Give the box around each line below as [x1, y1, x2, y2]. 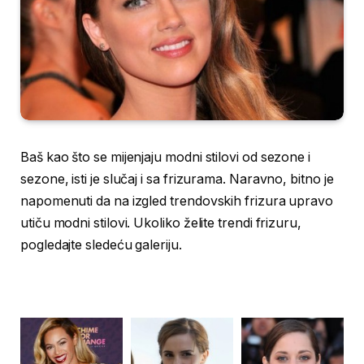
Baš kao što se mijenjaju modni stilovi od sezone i [20, 149, 311, 166]
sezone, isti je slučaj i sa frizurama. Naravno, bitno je [20, 171, 334, 188]
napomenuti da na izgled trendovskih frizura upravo [20, 193, 334, 210]
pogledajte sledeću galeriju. [20, 237, 182, 253]
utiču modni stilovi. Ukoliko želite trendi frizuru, [20, 215, 301, 232]
